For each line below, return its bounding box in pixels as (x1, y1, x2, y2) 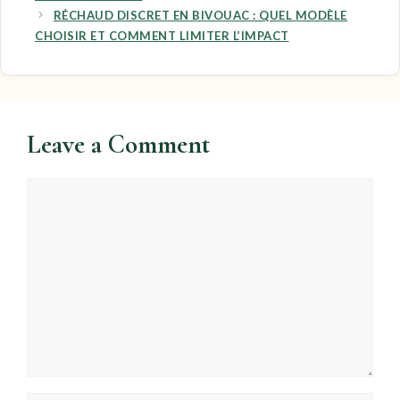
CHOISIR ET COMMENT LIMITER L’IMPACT (35, 28, 289, 43)
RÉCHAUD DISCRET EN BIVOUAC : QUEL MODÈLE (53, 7, 347, 22)
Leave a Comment (27, 128, 210, 160)
